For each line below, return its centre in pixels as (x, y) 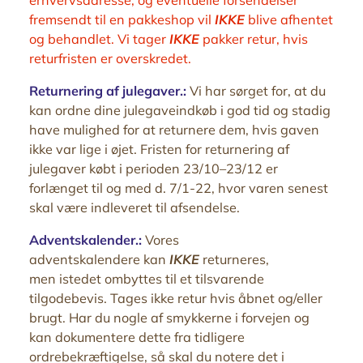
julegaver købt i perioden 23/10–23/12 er (154, 168)
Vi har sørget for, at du (258, 90)
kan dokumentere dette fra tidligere (137, 337)
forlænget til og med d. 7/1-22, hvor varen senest (179, 188)
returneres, (234, 259)
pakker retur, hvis (254, 38)
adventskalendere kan (99, 259)
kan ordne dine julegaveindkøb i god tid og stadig (180, 110)
